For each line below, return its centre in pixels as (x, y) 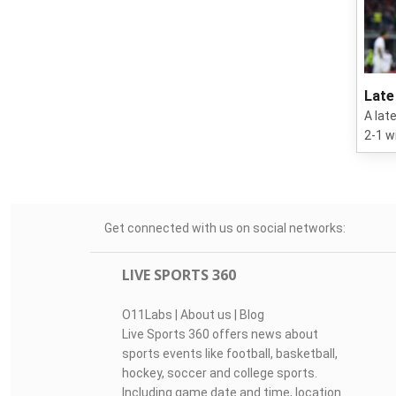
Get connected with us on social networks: (225, 228)
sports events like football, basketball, (229, 354)
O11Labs (147, 315)
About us (206, 315)
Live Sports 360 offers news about (220, 334)
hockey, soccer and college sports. (219, 373)
